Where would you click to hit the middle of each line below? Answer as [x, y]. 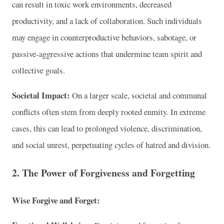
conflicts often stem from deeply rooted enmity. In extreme [109, 111]
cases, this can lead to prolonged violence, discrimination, [107, 128]
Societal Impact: [41, 95]
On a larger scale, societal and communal [138, 95]
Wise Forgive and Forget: [56, 200]
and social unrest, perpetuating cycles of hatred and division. [111, 144]
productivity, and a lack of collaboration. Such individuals [107, 21]
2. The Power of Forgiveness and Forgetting [103, 172]
